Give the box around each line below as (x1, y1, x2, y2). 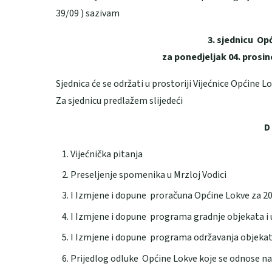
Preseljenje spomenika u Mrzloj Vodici (70, 168, 226, 182)
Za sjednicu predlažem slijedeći (56, 93, 183, 107)
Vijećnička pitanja (70, 147, 143, 161)
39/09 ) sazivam (56, 6, 120, 20)
